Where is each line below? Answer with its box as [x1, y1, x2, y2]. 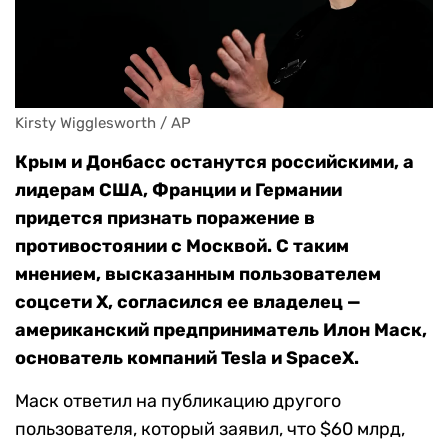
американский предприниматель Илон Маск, [15, 319, 427, 342]
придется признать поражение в [15, 207, 315, 230]
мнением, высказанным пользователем [15, 263, 381, 286]
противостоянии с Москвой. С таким [15, 235, 349, 258]
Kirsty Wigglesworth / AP [15, 114, 191, 133]
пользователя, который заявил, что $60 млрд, [15, 418, 405, 441]
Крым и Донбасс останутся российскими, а [15, 151, 414, 174]
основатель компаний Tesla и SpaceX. [15, 347, 359, 370]
